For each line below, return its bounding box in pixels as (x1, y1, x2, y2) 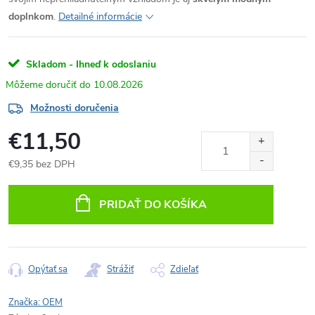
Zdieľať (170, 263, 198, 276)
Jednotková (8, 172, 57, 186)
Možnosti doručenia (30, 101, 119, 115)
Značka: (8, 296, 42, 309)
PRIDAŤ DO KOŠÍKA (98, 197, 207, 212)
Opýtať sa (28, 263, 67, 276)
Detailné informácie (58, 10, 142, 23)
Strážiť (107, 263, 134, 276)
